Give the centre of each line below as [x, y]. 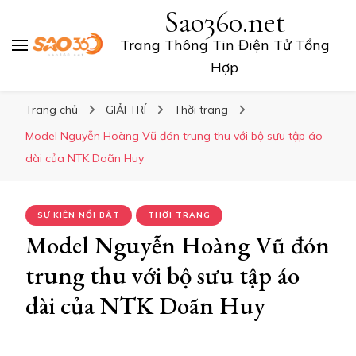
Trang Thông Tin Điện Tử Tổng [224, 45]
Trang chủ [52, 110]
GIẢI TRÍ [128, 110]
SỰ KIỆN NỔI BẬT [79, 215]
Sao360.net [224, 23]
